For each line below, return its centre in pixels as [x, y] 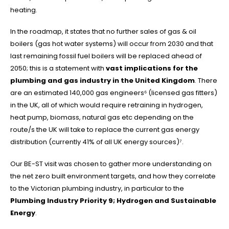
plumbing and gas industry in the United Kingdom [102, 81]
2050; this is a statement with [58, 68]
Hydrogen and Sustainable [166, 200]
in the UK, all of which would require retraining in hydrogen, [107, 105]
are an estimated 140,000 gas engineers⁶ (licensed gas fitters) [114, 93]
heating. [24, 10]
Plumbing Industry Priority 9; [63, 200]
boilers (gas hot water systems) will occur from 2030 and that [112, 44]
